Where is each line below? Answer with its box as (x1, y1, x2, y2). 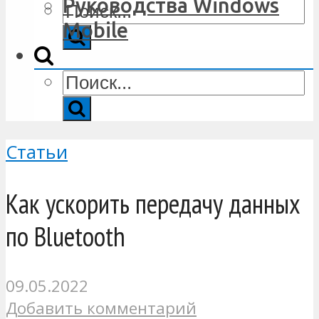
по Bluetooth (6, 218, 125, 253)
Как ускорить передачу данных (6, 185, 300, 221)
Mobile (63, 19, 128, 42)
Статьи (6, 139, 68, 164)
